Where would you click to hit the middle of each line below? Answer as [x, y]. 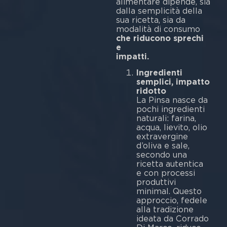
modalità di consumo [158, 29]
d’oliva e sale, [163, 146]
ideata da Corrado [172, 219]
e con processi [165, 173]
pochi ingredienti [170, 109]
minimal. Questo [169, 192]
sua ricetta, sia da [150, 20]
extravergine [162, 137]
